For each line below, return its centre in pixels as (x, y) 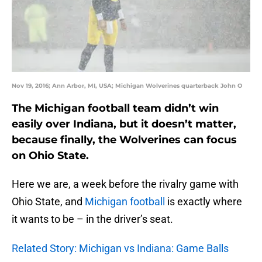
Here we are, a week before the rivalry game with (125, 184)
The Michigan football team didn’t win (115, 108)
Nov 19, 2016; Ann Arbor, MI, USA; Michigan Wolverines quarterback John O (127, 86)
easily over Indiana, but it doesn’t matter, (124, 124)
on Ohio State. (50, 156)
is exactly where (204, 202)
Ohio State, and (48, 202)
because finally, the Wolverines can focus (124, 140)
